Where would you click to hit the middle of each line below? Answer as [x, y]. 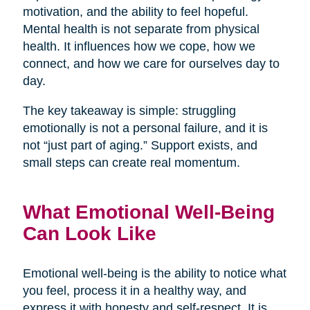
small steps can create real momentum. [131, 162]
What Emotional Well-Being [148, 211]
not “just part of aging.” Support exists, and [140, 145]
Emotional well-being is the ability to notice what [154, 273]
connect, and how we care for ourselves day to [151, 63]
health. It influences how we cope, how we [139, 46]
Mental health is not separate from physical [141, 29]
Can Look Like [89, 233]
